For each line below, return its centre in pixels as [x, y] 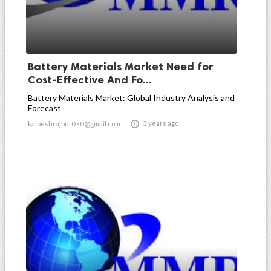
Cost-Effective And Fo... [90, 80]
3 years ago [161, 123]
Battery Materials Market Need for [121, 67]
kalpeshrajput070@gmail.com [74, 124]
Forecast [44, 108]
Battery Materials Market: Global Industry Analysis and [131, 98]
